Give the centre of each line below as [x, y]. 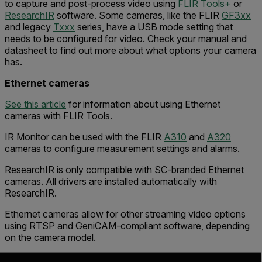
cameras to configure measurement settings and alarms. [122, 149]
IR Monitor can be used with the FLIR [84, 137]
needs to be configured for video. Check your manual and [126, 39]
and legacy [29, 27]
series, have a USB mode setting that [154, 27]
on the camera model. [50, 237]
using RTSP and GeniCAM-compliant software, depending [127, 226]
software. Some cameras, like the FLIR [138, 15]
